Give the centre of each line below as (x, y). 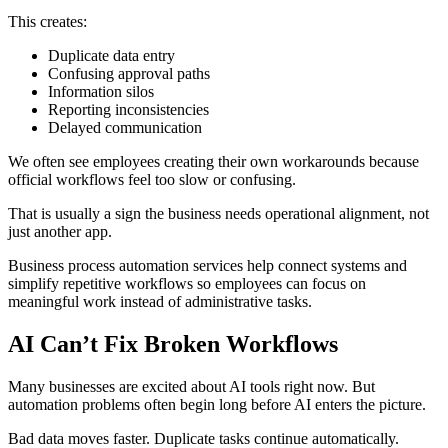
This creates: (47, 22)
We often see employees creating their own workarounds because (213, 162)
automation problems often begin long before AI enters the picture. (217, 405)
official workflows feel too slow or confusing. (152, 180)
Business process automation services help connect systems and (207, 266)
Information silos (101, 92)
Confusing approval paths (129, 74)
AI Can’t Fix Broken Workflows (173, 344)
